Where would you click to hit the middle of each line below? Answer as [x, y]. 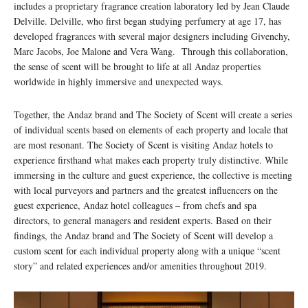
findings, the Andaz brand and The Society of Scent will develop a [143, 235]
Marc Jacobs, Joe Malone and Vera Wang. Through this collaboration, [151, 51]
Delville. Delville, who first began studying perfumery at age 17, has [147, 21]
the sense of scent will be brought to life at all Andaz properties [137, 66]
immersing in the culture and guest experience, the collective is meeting [153, 175]
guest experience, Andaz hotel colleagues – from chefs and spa [135, 205]
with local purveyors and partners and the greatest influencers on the [146, 190]
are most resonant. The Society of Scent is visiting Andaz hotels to [143, 144]
